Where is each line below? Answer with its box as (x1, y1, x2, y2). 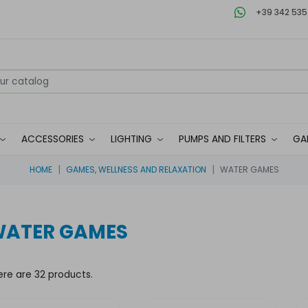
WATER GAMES (219, 163, 279, 175)
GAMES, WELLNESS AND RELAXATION (65, 163, 206, 175)
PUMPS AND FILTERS (178, 132, 266, 146)
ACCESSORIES (21, 132, 84, 146)
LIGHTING (110, 132, 152, 146)
